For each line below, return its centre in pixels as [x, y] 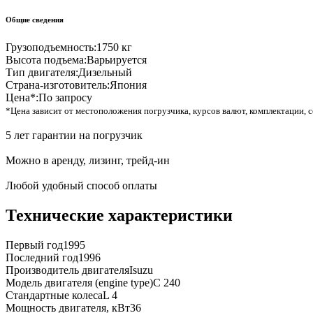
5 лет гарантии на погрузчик [74, 136]
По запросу [65, 98]
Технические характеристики [119, 216]
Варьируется [117, 60]
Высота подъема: [46, 60]
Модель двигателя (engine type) [79, 283]
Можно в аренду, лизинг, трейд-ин [88, 161]
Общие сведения [35, 20]
